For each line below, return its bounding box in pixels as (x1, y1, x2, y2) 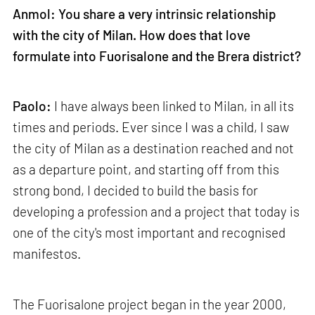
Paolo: (13, 98, 52, 115)
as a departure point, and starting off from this (13, 161, 280, 178)
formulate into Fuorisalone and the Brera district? (13, 47, 302, 64)
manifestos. (13, 245, 82, 262)
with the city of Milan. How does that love (13, 26, 251, 43)
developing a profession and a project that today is (13, 203, 300, 220)
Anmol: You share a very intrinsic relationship (13, 5, 276, 22)
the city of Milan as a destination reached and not (13, 140, 295, 157)
